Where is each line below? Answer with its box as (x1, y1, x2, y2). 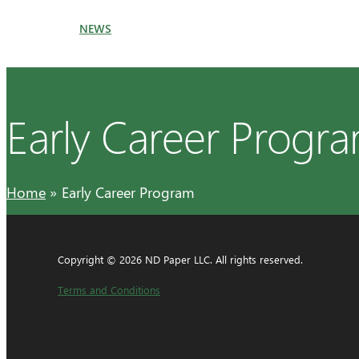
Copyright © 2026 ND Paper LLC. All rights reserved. (58, 252, 303, 266)
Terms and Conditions (58, 282, 160, 296)
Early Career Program (61, 182, 195, 202)
